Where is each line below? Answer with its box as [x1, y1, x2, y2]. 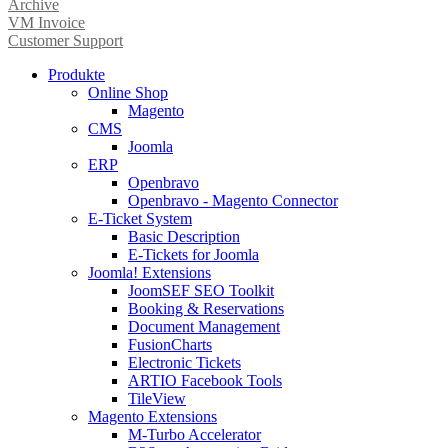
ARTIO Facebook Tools [128, 371, 282, 389]
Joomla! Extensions [88, 263, 211, 281]
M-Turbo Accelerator [128, 425, 261, 443]
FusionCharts [128, 335, 212, 353]
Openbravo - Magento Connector [128, 191, 338, 209]
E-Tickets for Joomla [128, 245, 259, 263]
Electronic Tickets [128, 353, 241, 371]
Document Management [128, 317, 280, 335]
